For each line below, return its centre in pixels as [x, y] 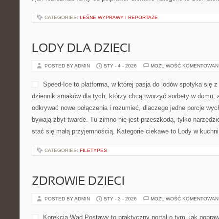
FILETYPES [93, 150]
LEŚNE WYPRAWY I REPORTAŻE [119, 17]
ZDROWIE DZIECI [78, 182]
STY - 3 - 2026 [120, 199]
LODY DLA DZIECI [81, 49]
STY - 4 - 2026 [120, 66]
